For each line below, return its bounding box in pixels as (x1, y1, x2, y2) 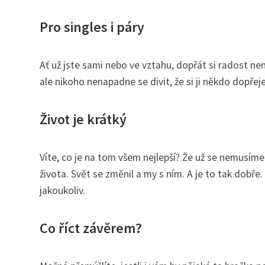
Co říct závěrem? (40, 218, 142, 237)
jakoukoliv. (40, 183, 85, 197)
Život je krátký (40, 109, 127, 128)
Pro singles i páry (40, 17, 144, 36)
